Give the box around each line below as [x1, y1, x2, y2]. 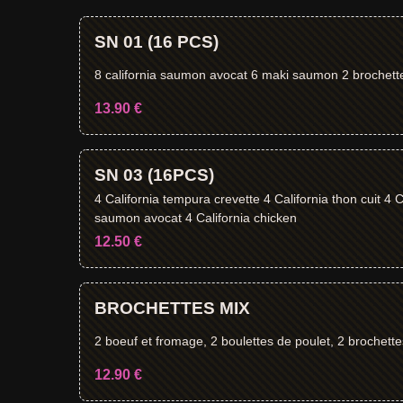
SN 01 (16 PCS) [123, 32, 219, 51]
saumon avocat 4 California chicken [94, 210, 297, 225]
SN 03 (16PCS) [94, 166, 214, 184]
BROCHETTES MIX [94, 299, 250, 318]
